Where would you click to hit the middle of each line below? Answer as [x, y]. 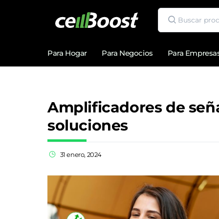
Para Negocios [127, 53]
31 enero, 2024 [81, 154]
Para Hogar [67, 53]
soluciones [88, 125]
